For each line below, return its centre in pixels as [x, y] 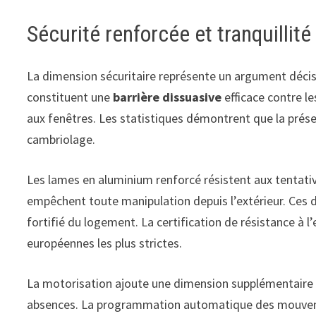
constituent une [70, 97]
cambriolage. [61, 140]
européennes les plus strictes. [105, 243]
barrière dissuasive [168, 97]
